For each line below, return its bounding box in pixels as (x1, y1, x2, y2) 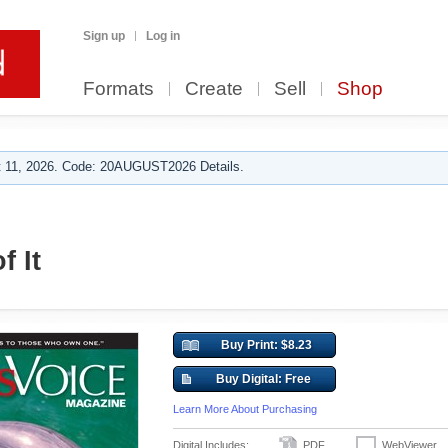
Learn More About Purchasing (173, 403, 317, 415)
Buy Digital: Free (215, 372, 311, 386)
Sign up (83, 29, 125, 43)
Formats (83, 78, 154, 99)
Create (185, 78, 243, 99)
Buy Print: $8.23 (221, 338, 312, 352)
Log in (146, 29, 180, 43)
